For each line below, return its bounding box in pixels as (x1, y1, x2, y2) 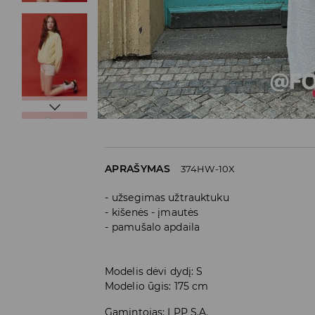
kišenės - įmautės (112, 205, 199, 219)
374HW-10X (180, 162, 236, 174)
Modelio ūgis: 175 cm (105, 279, 209, 292)
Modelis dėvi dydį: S (105, 264, 203, 278)
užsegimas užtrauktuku (112, 191, 229, 204)
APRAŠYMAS (105, 162, 170, 175)
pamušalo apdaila (112, 220, 200, 233)
